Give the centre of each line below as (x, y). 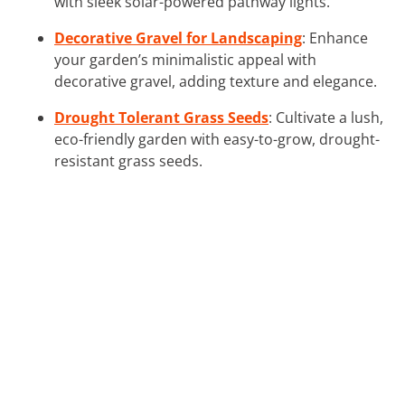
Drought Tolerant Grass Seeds (161, 117)
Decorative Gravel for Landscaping (178, 38)
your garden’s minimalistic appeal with (185, 59)
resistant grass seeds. (128, 160)
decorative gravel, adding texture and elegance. (216, 81)
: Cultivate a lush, (326, 117)
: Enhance (335, 38)
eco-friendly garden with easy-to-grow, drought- (217, 139)
